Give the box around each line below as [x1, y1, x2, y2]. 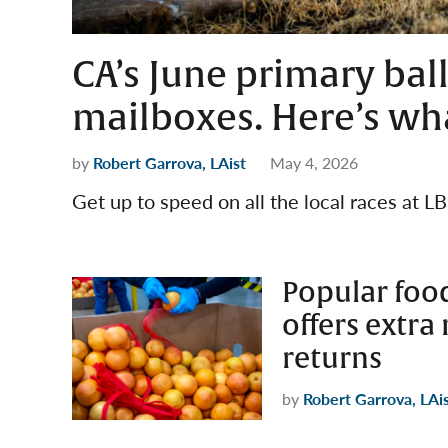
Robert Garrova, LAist [93, 151, 246, 175]
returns [282, 341, 382, 378]
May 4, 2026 [270, 151, 358, 175]
